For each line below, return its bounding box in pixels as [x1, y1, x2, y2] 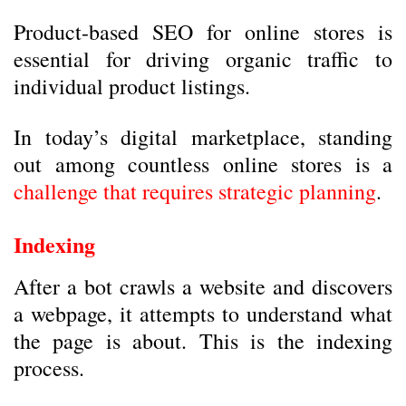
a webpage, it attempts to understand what [14, 299, 392, 328]
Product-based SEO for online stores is [14, 17, 392, 46]
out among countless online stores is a [14, 150, 392, 179]
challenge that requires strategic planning [14, 177, 376, 206]
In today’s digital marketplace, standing [14, 122, 392, 151]
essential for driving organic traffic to [14, 44, 392, 73]
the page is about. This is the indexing [14, 326, 392, 355]
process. [14, 353, 84, 382]
